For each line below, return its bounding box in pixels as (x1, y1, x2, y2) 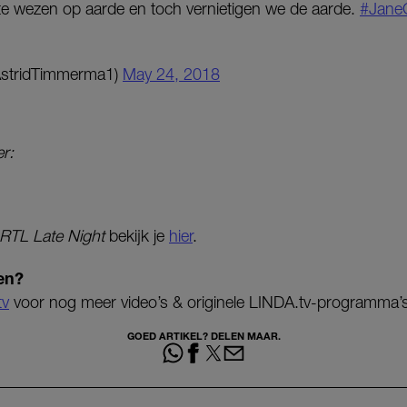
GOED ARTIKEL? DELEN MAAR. (126, 330, 281, 342)
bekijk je (104, 226, 169, 246)
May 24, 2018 (123, 65, 220, 84)
